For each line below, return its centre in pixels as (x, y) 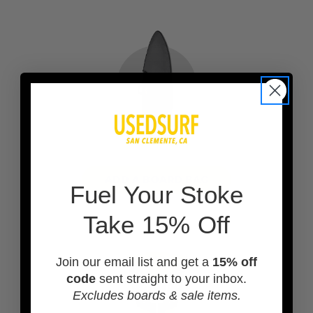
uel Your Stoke (164, 194)
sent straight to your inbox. (171, 278)
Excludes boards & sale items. (156, 295)
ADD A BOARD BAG (156, 180)
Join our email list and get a (134, 262)
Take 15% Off (156, 224)
